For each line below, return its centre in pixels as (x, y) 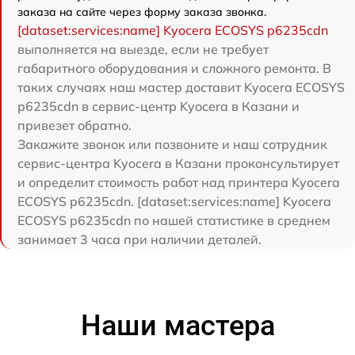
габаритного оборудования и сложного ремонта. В (174, 69)
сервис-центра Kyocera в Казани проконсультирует (178, 164)
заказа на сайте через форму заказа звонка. (142, 12)
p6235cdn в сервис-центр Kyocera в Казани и (158, 107)
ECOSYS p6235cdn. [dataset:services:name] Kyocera (174, 202)
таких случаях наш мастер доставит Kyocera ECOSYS (181, 88)
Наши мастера (177, 326)
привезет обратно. (74, 126)
